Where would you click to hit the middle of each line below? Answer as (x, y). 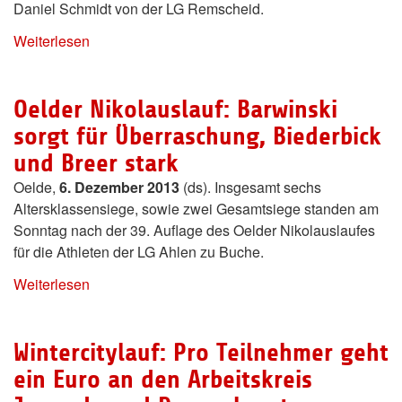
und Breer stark (96, 163)
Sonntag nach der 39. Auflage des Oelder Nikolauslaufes (194, 230)
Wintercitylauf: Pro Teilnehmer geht (201, 352)
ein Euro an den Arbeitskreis (163, 379)
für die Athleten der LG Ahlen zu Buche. (139, 251)
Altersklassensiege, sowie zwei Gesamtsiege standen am (196, 208)
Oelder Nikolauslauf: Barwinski (175, 109)
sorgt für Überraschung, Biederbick (197, 136)
